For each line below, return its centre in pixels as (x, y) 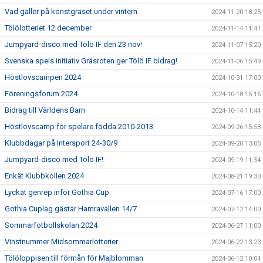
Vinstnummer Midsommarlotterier (61, 242)
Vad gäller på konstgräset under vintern (71, 11)
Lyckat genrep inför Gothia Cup (57, 192)
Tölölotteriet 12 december (48, 28)
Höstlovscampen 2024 (43, 77)
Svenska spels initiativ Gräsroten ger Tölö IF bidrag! (91, 61)
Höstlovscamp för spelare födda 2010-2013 (79, 127)
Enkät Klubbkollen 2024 (44, 176)
